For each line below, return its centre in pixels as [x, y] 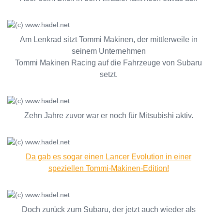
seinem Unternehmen [108, 51]
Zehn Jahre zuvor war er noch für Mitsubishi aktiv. [108, 116]
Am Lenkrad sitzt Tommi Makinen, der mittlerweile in [108, 39]
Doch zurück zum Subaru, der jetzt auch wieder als [108, 209]
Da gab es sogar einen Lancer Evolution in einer [108, 157]
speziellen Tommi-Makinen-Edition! [108, 168]
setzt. [108, 74]
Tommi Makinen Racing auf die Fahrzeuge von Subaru [108, 63]
